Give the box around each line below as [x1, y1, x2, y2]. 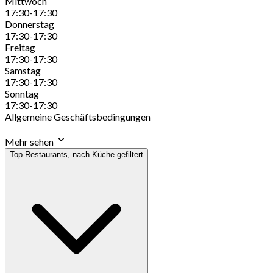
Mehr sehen [5, 135, 55, 147]
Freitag [5, 41, 35, 53]
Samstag [5, 64, 41, 76]
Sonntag [5, 87, 39, 99]
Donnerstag [5, 18, 54, 30]
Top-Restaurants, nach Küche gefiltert [10, 149, 143, 159]
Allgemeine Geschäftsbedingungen [5, 110, 151, 122]
